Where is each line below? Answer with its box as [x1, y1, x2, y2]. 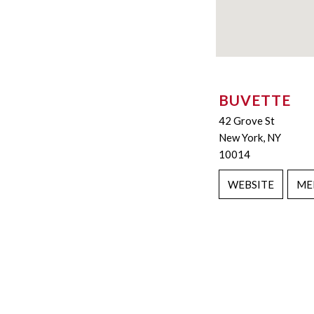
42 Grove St [219, 114, 275, 127]
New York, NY [219, 130, 281, 144]
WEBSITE [228, 177, 274, 191]
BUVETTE [219, 90, 291, 109]
